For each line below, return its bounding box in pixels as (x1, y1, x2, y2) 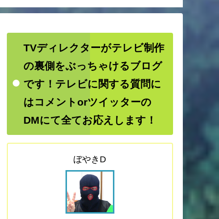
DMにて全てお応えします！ (23, 114, 156, 126)
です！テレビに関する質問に (23, 78, 161, 90)
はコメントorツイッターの (23, 96, 152, 108)
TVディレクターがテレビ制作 (23, 42, 164, 54)
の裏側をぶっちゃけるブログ (23, 60, 162, 72)
